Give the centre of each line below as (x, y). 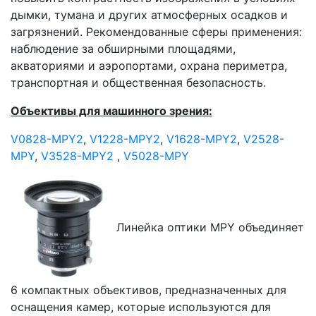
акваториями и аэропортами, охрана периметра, (149, 66)
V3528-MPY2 (77, 156)
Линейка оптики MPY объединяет (210, 227)
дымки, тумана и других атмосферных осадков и (149, 15)
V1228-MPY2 (125, 139)
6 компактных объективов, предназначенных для (148, 290)
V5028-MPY (156, 156)
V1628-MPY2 (202, 139)
